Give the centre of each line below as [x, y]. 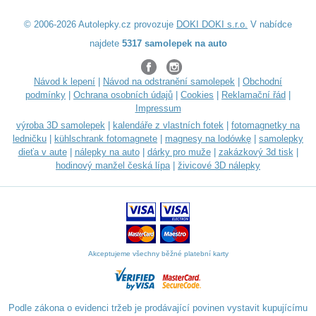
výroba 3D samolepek [61, 125]
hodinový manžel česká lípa [113, 165]
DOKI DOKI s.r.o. [212, 24]
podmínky [45, 95]
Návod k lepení [65, 81]
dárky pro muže [179, 152]
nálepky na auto [107, 152]
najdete [105, 43]
